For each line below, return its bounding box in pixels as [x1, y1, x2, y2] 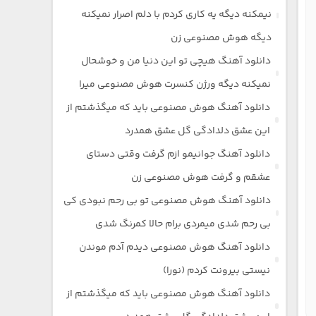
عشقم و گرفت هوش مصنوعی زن [131, 170, 271, 186]
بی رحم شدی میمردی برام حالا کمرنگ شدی [95, 217, 271, 233]
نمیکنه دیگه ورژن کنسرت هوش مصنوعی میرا [78, 77, 271, 93]
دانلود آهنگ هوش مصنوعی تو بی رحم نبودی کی [63, 193, 271, 209]
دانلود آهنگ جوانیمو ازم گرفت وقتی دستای [86, 147, 271, 163]
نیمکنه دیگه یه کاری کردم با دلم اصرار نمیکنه [80, 7, 272, 23]
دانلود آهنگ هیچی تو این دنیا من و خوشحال [80, 54, 271, 70]
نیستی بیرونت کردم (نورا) [162, 263, 270, 279]
